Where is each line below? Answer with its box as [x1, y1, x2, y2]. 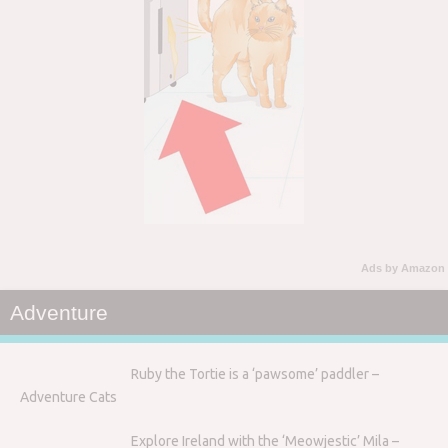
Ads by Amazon [361, 261, 445, 274]
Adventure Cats [20, 388, 117, 405]
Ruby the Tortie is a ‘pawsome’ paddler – [130, 365, 379, 382]
